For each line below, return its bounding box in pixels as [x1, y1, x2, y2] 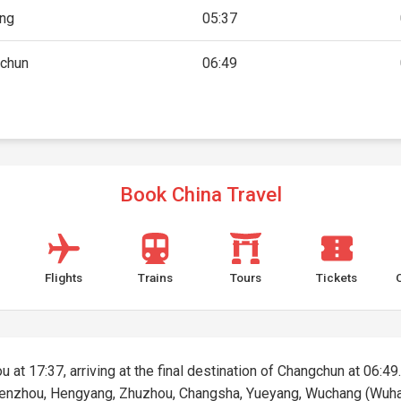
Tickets [316, 270, 358, 285]
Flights [45, 270, 83, 285]
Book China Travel [119, 183, 282, 206]
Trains [137, 270, 173, 285]
